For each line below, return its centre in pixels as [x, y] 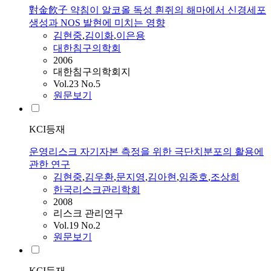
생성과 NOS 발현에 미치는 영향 [97, 23]
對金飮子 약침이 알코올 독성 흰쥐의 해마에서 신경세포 [148, 10]
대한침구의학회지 [92, 72]
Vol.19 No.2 [77, 226]
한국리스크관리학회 [97, 190]
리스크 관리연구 [88, 214]
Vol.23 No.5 [77, 84]
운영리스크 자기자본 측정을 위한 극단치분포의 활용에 [146, 152]
